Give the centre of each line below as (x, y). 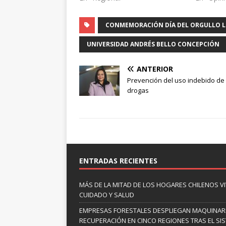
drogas (138, 91)
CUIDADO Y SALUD (107, 195)
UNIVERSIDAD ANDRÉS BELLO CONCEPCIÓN (153, 44)
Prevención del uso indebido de (176, 80)
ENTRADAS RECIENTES (118, 161)
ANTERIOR (155, 69)
